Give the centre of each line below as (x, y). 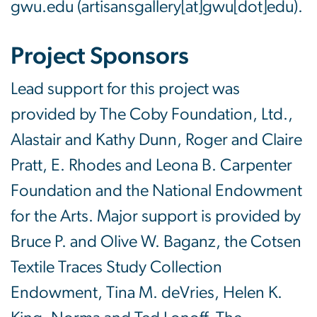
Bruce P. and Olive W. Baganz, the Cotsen (156, 242)
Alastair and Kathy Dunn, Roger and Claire (156, 140)
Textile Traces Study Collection (116, 268)
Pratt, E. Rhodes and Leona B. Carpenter (151, 166)
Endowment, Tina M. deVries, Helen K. (146, 293)
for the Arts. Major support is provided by (156, 217)
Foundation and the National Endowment (156, 191)
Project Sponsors (100, 57)
